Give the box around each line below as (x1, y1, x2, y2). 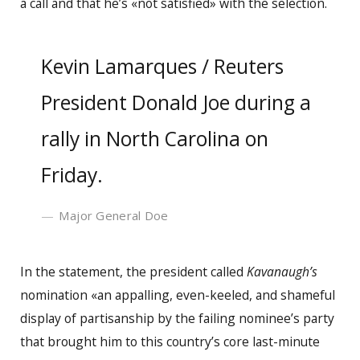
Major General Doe (58, 207, 169, 223)
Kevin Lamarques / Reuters (41, 52, 284, 80)
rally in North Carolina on (41, 125, 269, 152)
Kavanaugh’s (247, 262, 317, 280)
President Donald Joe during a (41, 88, 312, 116)
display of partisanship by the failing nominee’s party (20, 309, 334, 327)
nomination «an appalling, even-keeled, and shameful (20, 285, 335, 304)
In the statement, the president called (20, 262, 247, 280)
